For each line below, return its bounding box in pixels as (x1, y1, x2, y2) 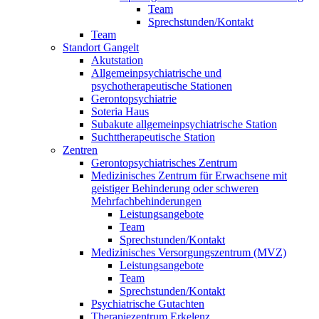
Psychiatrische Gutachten (91, 298, 204, 310)
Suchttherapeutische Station (91, 131, 215, 144)
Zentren (63, 144, 98, 157)
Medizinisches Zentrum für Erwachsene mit (91, 169, 287, 182)
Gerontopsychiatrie (91, 93, 177, 105)
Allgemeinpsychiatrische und (91, 67, 221, 80)
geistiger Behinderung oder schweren (91, 182, 258, 195)
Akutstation (91, 54, 143, 67)
